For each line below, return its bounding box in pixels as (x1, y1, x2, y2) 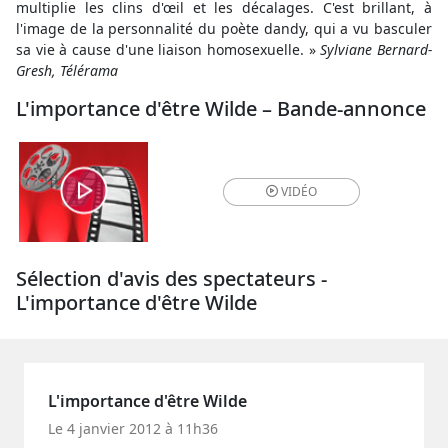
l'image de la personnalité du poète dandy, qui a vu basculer (16, 19, 432, 38)
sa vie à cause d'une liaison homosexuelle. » (16, 40, 321, 59)
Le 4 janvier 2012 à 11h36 (48, 419, 218, 438)
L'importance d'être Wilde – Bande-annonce (16, 95, 426, 122)
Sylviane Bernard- (320, 40, 433, 59)
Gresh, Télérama (16, 61, 118, 80)
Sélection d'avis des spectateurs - (16, 265, 327, 292)
